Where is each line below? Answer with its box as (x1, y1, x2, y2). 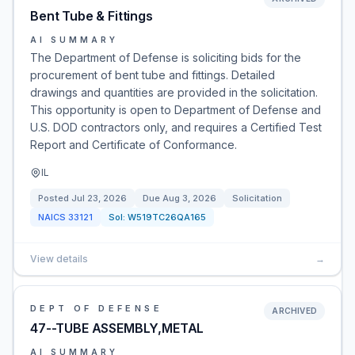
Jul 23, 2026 (71, 193, 127, 204)
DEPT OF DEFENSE (30, 303, 162, 314)
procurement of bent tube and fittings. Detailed (30, 68, 275, 82)
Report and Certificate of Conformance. (30, 138, 237, 151)
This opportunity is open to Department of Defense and (30, 103, 321, 116)
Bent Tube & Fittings (30, 8, 153, 24)
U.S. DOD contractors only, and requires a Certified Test (30, 120, 322, 134)
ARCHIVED (272, 306, 317, 315)
